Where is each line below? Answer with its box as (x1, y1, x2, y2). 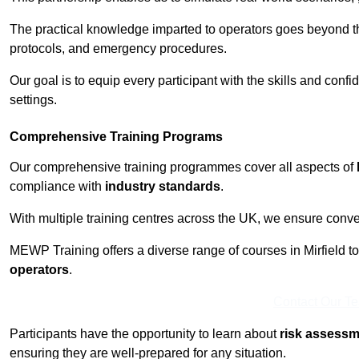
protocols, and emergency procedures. (10, 42, 227, 56)
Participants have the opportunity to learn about (10, 327, 280, 341)
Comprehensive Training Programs (10, 130, 223, 144)
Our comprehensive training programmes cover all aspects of (10, 160, 357, 175)
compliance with (10, 179, 105, 194)
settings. (10, 93, 57, 107)
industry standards (105, 179, 220, 194)
